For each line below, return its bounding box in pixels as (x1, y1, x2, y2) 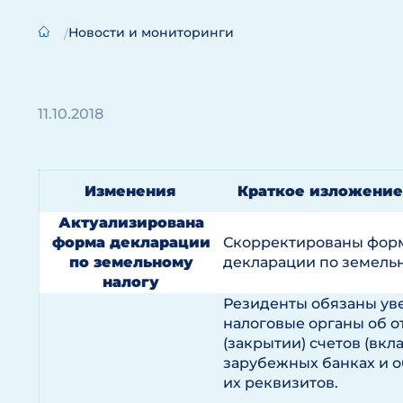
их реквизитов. (223, 374, 338, 391)
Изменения (85, 183, 176, 200)
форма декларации (51, 234, 210, 251)
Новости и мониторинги (68, 24, 234, 40)
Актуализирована (58, 214, 204, 231)
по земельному (68, 254, 193, 271)
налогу (103, 273, 159, 291)
